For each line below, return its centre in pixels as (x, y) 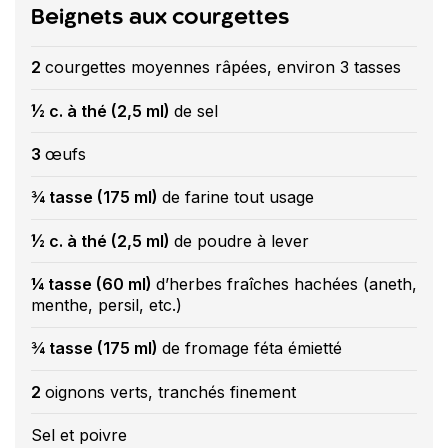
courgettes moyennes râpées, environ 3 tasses (223, 67)
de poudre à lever (241, 240)
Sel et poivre (79, 434)
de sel (196, 110)
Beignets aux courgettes (160, 17)
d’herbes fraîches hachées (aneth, (286, 283)
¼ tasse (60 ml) (93, 283)
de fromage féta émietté (252, 348)
